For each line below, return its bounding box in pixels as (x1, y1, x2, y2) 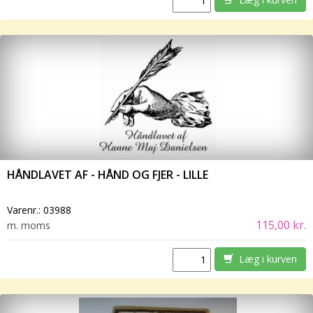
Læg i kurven (233, 252, 297, 266)
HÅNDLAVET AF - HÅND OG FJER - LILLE (7, 167, 208, 183)
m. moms (7, 219, 50, 233)
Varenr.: (7, 203, 43, 217)
